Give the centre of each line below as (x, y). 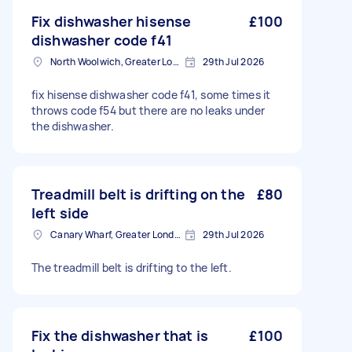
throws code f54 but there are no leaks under (148, 110)
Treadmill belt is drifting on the (138, 194)
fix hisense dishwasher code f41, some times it (151, 95)
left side (60, 213)
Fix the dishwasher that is (120, 335)
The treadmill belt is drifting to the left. (132, 268)
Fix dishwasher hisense (112, 21)
